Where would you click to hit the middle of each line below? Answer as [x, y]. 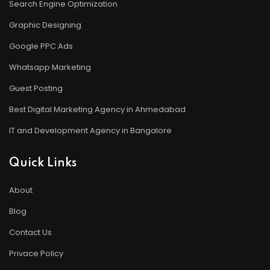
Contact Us [30, 233]
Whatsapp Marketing [50, 67]
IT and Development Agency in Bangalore [90, 131]
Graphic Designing [45, 25]
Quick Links [43, 164]
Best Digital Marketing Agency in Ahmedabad [97, 110]
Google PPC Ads [41, 46]
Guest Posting [36, 89]
